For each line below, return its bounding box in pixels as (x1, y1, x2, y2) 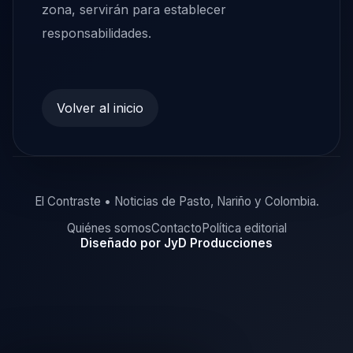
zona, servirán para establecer (42, 2, 226, 18)
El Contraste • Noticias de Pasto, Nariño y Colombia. (34, 193, 319, 209)
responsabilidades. (42, 25, 151, 42)
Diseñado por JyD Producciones (80, 235, 273, 251)
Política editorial (201, 220, 287, 236)
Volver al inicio (57, 100, 144, 116)
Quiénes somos (66, 220, 151, 236)
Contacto (150, 220, 202, 236)
